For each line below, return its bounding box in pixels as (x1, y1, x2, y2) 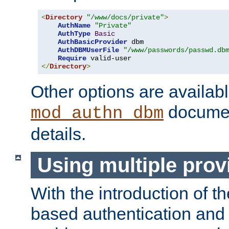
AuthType (58, 30, 90, 38)
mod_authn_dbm (31, 104, 164, 123)
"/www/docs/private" (86, 13, 164, 21)
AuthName (58, 21, 90, 30)
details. (31, 124, 86, 144)
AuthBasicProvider (58, 38, 127, 46)
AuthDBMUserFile (58, 46, 119, 54)
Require (58, 54, 86, 62)
